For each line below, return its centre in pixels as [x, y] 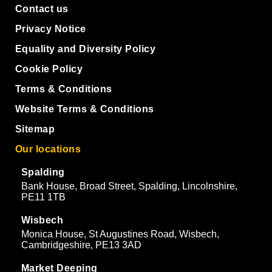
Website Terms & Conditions [85, 109]
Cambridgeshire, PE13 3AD [81, 245]
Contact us [42, 9]
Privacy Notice [51, 29]
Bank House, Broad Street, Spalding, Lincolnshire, [129, 186]
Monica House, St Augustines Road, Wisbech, [120, 234]
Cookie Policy [49, 69]
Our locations [48, 149]
